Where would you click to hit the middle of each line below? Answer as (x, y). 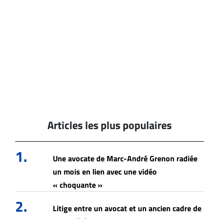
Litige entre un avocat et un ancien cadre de (127, 208)
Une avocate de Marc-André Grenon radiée (125, 159)
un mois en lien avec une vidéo (105, 172)
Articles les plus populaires (109, 125)
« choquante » (78, 185)
